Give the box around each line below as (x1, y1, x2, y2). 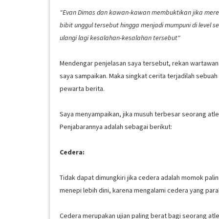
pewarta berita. (60, 84, 105, 93)
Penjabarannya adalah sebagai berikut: (60, 122, 172, 131)
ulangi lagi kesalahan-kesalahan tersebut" (60, 33, 180, 42)
